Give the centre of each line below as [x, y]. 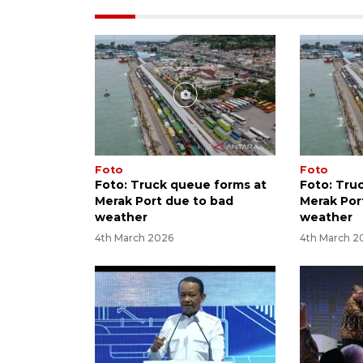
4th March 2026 [134, 238]
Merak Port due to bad [164, 201]
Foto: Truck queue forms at [181, 184]
